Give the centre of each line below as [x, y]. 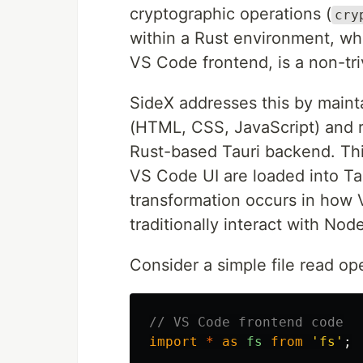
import [173, 342]
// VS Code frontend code [246, 322]
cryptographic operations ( [231, 14]
